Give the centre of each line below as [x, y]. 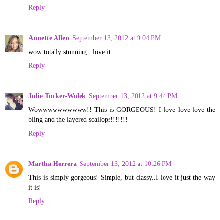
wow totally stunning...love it [69, 52]
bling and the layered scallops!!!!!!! [78, 119]
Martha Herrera [53, 163]
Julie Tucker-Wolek [57, 96]
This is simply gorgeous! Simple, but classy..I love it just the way [122, 177]
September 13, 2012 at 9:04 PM [116, 38]
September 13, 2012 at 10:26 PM [125, 163]
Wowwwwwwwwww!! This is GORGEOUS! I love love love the [122, 109]
